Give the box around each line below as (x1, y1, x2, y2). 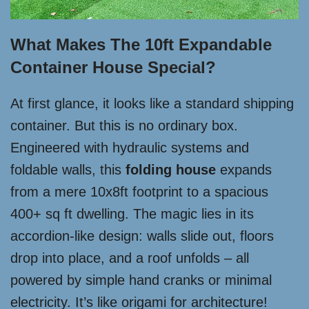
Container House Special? (10, 58, 216, 77)
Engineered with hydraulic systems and (10, 140, 249, 155)
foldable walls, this (10, 162, 126, 177)
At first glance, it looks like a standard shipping (10, 96, 294, 111)
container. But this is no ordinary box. (10, 118, 238, 133)
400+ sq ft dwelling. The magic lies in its (10, 206, 254, 221)
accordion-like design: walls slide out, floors (10, 228, 274, 243)
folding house (126, 162, 216, 177)
